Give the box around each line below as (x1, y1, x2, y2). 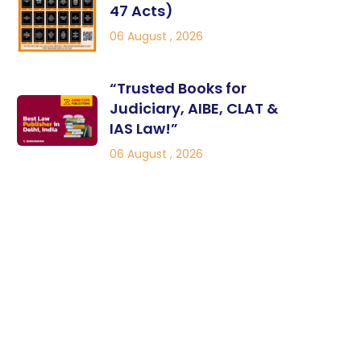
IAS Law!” (110, 118, 178, 139)
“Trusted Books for (110, 78, 247, 99)
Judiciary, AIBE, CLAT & (110, 98, 278, 119)
